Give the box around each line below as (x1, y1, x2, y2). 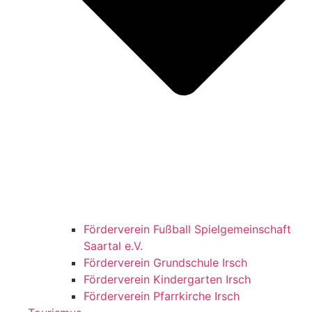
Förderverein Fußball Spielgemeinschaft (84, 222, 291, 237)
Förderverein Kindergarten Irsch (84, 272, 251, 287)
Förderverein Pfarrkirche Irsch (84, 289, 240, 304)
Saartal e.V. (84, 239, 143, 253)
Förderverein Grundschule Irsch (84, 256, 247, 270)
